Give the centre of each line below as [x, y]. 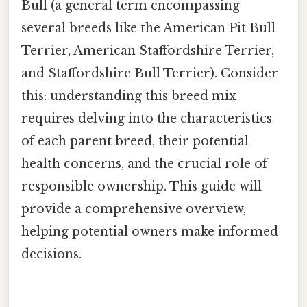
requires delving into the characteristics [147, 118]
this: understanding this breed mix [129, 96]
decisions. [51, 254]
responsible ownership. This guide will [142, 186]
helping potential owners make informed [150, 231]
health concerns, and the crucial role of [144, 163]
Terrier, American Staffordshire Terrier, [148, 50]
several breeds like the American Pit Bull [148, 28]
